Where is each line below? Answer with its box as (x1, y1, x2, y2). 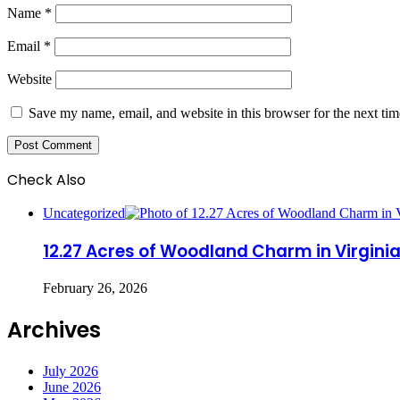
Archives (7, 315, 101, 346)
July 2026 (43, 363, 98, 379)
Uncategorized (43, 204, 125, 221)
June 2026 (43, 379, 101, 396)
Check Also (7, 169, 86, 190)
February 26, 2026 (43, 280, 147, 296)
